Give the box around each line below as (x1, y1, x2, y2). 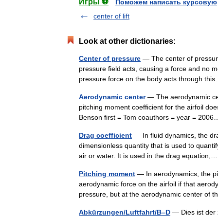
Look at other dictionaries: (79, 37, 176, 45)
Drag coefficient (79, 131, 132, 139)
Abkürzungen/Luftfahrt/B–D (79, 208, 170, 216)
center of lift (93, 12, 129, 20)
